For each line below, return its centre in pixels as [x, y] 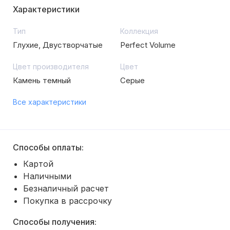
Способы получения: [55, 222]
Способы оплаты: [48, 147]
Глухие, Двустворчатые [58, 45]
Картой [38, 164]
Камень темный [42, 80]
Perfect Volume [148, 45]
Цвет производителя [51, 66]
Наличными [47, 176]
